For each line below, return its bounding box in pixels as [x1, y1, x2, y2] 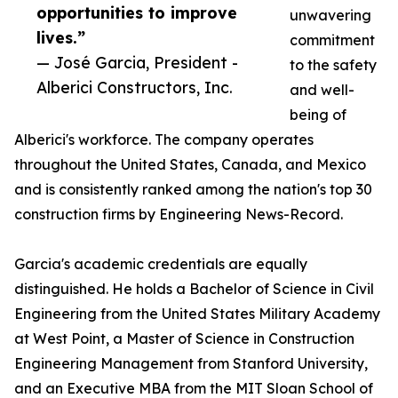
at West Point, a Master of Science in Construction [14, 330, 354, 348]
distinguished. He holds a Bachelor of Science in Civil [14, 280, 374, 298]
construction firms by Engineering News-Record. [14, 205, 343, 224]
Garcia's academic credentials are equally [14, 255, 307, 274]
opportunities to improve [36, 3, 237, 23]
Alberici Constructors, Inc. [36, 77, 233, 98]
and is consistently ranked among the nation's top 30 [14, 180, 372, 199]
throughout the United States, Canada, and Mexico [14, 155, 366, 174]
